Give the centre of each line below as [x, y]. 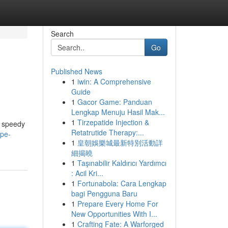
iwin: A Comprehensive [114, 81]
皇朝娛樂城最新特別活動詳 [120, 142]
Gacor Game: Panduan [115, 102]
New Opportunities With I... [114, 214]
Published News [76, 71]
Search [62, 34]
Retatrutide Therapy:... [107, 132]
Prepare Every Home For [118, 204]
